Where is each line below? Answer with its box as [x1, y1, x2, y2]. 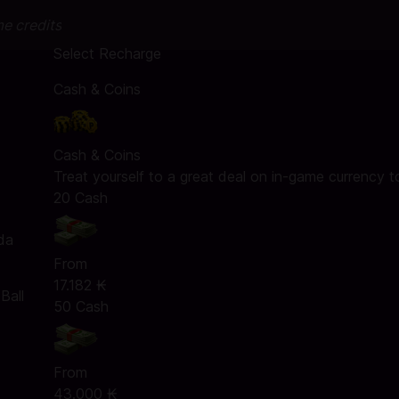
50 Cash [53, 297, 109, 315]
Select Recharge [53, 45, 161, 62]
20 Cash [53, 189, 108, 207]
